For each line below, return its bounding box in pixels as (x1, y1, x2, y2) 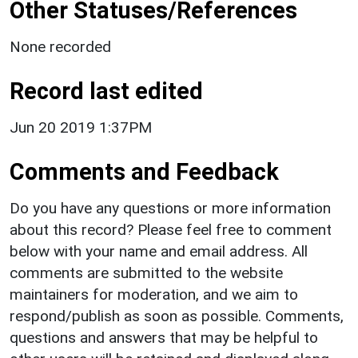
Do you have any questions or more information (10, 198, 331, 217)
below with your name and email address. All (10, 241, 308, 261)
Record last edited (10, 77, 203, 105)
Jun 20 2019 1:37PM (10, 117, 152, 137)
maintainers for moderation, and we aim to (10, 284, 298, 304)
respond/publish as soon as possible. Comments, (10, 306, 344, 325)
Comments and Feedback (10, 157, 279, 185)
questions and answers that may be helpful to (10, 328, 318, 347)
